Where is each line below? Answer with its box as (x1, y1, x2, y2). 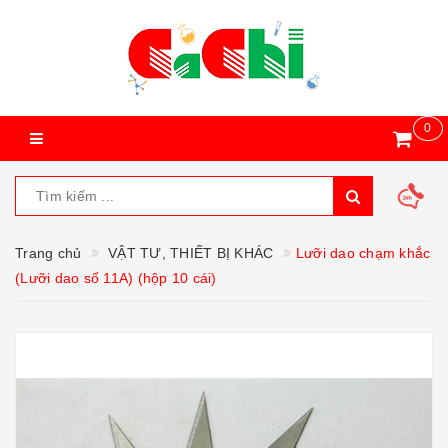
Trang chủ (15, 245, 82, 261)
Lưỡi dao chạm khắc (295, 245, 431, 261)
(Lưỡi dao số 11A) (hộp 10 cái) (15, 270, 217, 286)
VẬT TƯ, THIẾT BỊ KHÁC (108, 245, 274, 261)
